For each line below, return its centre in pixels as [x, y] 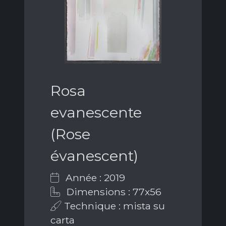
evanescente [96, 112]
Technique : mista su [113, 206]
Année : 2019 [94, 178]
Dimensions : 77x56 [113, 192]
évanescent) [94, 156]
